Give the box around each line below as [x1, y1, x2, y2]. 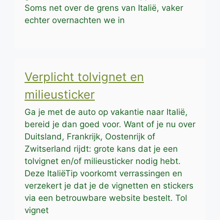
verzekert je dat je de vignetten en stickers [25, 181, 193, 191]
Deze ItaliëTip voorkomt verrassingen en [25, 168, 182, 179]
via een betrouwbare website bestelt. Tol [25, 193, 187, 203]
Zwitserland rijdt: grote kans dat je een [25, 144, 178, 154]
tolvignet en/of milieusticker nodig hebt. [25, 156, 181, 166]
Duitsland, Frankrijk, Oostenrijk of [25, 132, 155, 142]
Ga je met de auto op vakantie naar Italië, [25, 107, 188, 117]
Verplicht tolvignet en [25, 70, 144, 84]
